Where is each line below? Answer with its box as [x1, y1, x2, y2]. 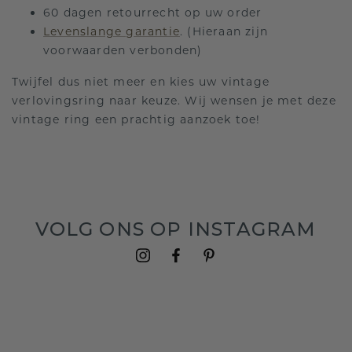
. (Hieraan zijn [180, 24, 268, 38]
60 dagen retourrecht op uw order [43, 5, 262, 20]
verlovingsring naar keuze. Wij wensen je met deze [12, 93, 336, 108]
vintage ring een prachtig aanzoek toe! [12, 112, 261, 126]
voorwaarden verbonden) [43, 43, 203, 57]
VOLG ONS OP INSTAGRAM [35, 218, 317, 240]
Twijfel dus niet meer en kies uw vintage [12, 75, 270, 89]
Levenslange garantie [43, 24, 180, 38]
